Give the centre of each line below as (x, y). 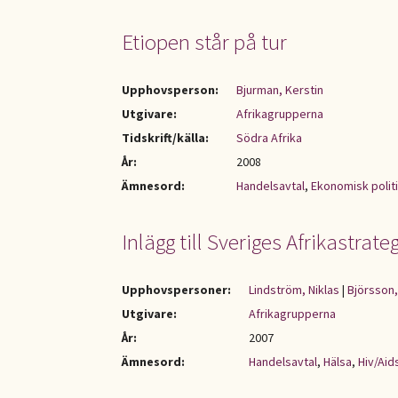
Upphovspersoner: (176, 290)
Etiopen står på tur (204, 42)
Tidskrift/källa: (165, 138)
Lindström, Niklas (294, 290)
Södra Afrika (269, 138)
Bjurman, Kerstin (280, 90)
